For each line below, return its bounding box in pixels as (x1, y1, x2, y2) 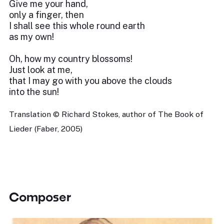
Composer (9, 189, 71, 204)
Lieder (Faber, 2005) (9, 124, 82, 133)
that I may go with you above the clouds (9, 75, 172, 86)
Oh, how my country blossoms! (9, 53, 132, 64)
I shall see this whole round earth (9, 20, 145, 31)
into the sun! (9, 86, 59, 97)
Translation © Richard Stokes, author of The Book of (9, 109, 203, 119)
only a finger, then (9, 9, 84, 20)
